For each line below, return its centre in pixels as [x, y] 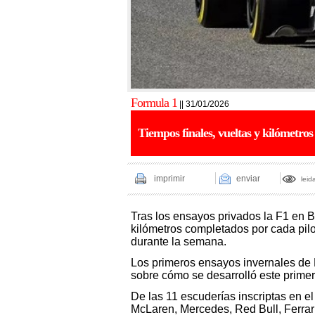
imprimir [169, 179]
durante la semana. [178, 242]
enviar [248, 179]
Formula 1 [154, 103]
